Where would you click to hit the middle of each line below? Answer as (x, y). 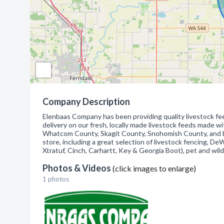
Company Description (86, 101)
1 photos (56, 179)
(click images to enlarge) (154, 168)
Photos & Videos (77, 168)
